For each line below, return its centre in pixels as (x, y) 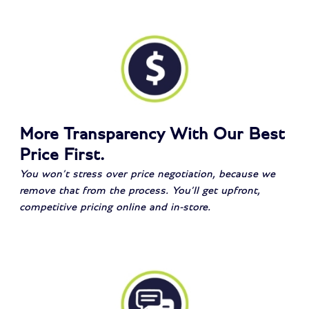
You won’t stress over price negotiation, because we (148, 174)
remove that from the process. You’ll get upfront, (140, 191)
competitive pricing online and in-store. (115, 207)
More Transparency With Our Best (152, 134)
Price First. (62, 155)
